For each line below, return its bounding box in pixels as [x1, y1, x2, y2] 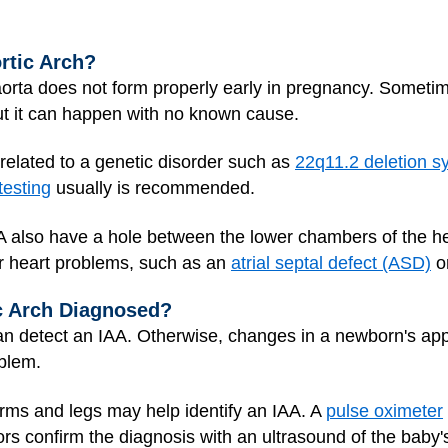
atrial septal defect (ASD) [231, 252, 431, 273]
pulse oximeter [326, 400, 443, 421]
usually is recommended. [51, 178, 255, 198]
